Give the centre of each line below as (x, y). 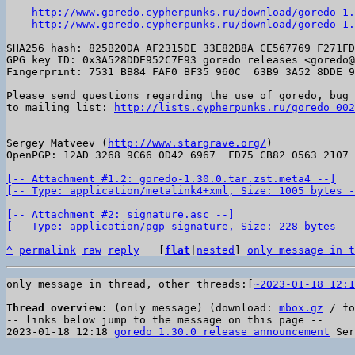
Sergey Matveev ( (57, 143)
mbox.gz (301, 308)
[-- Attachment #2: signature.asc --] (120, 214)
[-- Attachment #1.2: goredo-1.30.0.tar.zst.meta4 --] (171, 179)
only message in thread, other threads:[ (130, 284)
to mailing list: (60, 107)
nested (216, 250)
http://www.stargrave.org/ (187, 143)
